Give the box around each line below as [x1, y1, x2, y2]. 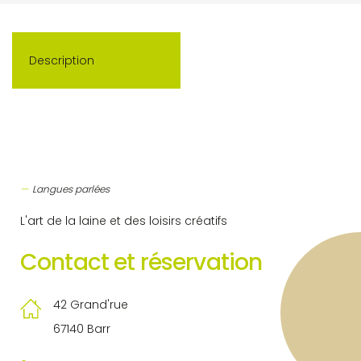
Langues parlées [32, 182, 110, 196]
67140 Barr [53, 321, 110, 337]
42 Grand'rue [53, 297, 128, 313]
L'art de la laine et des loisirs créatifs [20, 213, 227, 229]
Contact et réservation [20, 247, 263, 278]
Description [29, 52, 94, 68]
